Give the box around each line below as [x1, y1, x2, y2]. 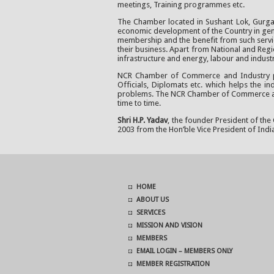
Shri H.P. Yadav [117, 116, 168, 125]
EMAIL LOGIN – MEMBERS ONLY [136, 247, 232, 255]
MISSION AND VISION [136, 221, 202, 229]
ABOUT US [136, 196, 169, 204]
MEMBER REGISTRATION [136, 260, 210, 268]
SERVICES [136, 209, 165, 217]
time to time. [117, 98, 161, 108]
